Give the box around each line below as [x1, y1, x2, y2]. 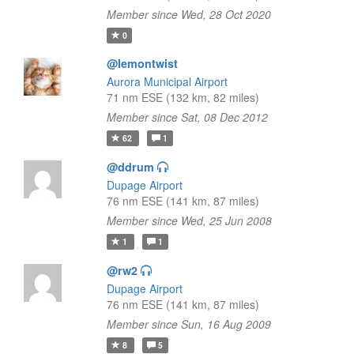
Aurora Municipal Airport [106, 73, 228, 89]
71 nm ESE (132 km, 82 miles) [106, 89, 259, 105]
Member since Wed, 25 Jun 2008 [106, 213, 272, 228]
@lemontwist [106, 55, 178, 71]
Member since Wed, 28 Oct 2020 [106, 6, 271, 22]
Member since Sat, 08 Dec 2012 [106, 109, 268, 125]
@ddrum [106, 159, 154, 175]
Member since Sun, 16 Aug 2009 [106, 316, 271, 332]
